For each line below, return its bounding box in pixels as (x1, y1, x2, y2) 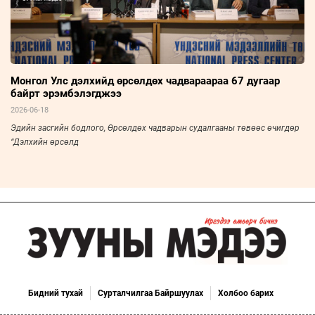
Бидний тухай (27, 288, 83, 298)
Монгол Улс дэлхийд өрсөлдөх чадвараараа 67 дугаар (11, 74, 280, 87)
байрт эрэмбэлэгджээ (11, 86, 122, 100)
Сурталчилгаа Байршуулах (97, 288, 203, 298)
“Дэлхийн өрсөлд (11, 136, 79, 147)
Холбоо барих (217, 288, 274, 298)
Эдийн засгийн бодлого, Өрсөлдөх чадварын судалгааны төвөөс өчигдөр (11, 122, 300, 133)
